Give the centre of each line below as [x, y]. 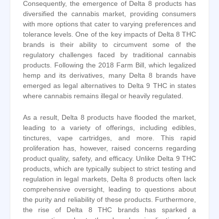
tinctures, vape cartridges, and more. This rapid [109, 138]
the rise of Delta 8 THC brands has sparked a [109, 210]
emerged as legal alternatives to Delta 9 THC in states [109, 86]
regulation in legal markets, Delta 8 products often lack [109, 179]
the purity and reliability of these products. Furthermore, [109, 199]
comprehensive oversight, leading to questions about [109, 189]
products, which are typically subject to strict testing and [109, 169]
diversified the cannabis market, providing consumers [109, 14]
